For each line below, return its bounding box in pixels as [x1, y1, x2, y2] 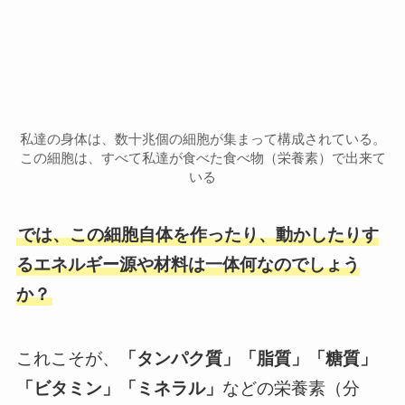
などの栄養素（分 [221, 379, 360, 398]
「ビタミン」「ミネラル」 [15, 379, 222, 398]
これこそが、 [15, 349, 119, 368]
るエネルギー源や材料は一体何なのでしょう [15, 255, 360, 275]
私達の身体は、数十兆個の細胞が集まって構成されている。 [19, 130, 386, 146]
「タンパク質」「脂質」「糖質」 [118, 349, 377, 368]
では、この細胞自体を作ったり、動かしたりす [17, 225, 379, 245]
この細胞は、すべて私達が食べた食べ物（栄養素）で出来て [19, 149, 386, 165]
